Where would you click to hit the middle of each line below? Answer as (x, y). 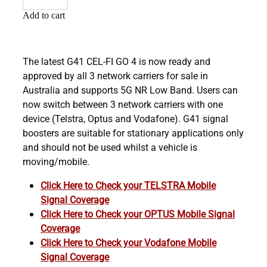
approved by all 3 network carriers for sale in (115, 75)
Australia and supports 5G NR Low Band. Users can (130, 89)
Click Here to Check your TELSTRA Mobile (128, 185)
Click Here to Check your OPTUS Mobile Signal (138, 213)
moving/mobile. (56, 161)
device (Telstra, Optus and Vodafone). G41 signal (125, 118)
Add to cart (44, 15)
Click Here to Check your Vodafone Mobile (128, 242)
